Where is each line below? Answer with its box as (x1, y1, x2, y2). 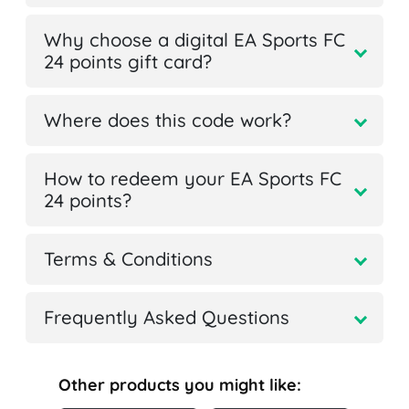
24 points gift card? (44, 50, 212, 74)
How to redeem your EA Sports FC (44, 167, 341, 191)
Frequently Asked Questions (44, 306, 289, 330)
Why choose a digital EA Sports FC (44, 28, 345, 52)
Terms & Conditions (44, 247, 213, 271)
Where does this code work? (44, 109, 291, 132)
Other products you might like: (58, 374, 301, 396)
